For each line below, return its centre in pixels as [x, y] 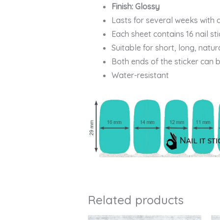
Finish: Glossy [135, 7]
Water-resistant [140, 75]
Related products [136, 200]
